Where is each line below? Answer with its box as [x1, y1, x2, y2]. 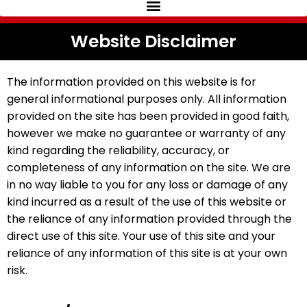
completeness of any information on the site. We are [7, 159, 291, 175]
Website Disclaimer [71, 29, 236, 54]
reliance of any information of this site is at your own [7, 245, 287, 261]
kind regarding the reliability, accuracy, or [7, 142, 230, 158]
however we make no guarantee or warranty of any [7, 125, 286, 141]
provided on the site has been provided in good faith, [7, 108, 289, 124]
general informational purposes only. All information [7, 90, 286, 107]
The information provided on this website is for [7, 73, 256, 90]
